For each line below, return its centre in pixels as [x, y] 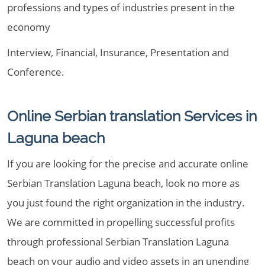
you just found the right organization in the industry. [126, 203]
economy [29, 27]
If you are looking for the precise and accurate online [128, 164]
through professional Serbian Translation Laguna [118, 242]
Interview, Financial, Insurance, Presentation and [118, 52]
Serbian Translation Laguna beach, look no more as [123, 183]
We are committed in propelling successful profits [121, 222]
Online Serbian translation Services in [132, 116]
